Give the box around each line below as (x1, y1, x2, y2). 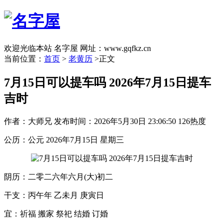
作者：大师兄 (4, 116, 52, 125)
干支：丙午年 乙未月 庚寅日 (4, 190, 104, 199)
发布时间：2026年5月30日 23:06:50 (54, 116, 176, 125)
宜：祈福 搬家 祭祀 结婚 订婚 (4, 209, 108, 218)
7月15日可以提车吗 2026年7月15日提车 (4, 75, 211, 89)
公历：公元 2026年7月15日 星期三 (4, 135, 124, 144)
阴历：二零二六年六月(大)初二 (4, 172, 113, 181)
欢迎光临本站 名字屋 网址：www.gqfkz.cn (4, 43, 151, 52)
